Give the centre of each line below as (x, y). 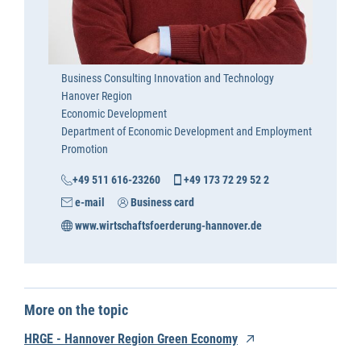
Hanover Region (97, 95)
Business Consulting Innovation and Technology (168, 78)
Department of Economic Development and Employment (187, 131)
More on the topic (76, 310)
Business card (162, 203)
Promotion (85, 149)
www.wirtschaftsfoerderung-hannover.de (167, 225)
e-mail (88, 203)
